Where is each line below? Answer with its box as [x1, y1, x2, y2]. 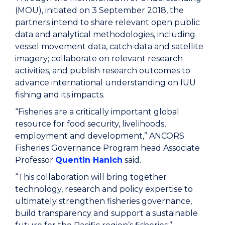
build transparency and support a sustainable [15, 208, 198, 218]
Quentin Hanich [55, 155, 123, 165]
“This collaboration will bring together [15, 172, 167, 182]
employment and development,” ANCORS [15, 131, 184, 141]
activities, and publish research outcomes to [15, 65, 190, 75]
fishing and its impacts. [15, 89, 104, 99]
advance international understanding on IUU [15, 77, 196, 87]
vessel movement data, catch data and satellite [15, 41, 203, 51]
